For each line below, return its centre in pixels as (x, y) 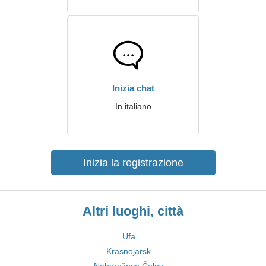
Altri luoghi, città (133, 211)
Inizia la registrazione (133, 163)
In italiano (133, 106)
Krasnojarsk (129, 251)
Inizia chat (133, 88)
